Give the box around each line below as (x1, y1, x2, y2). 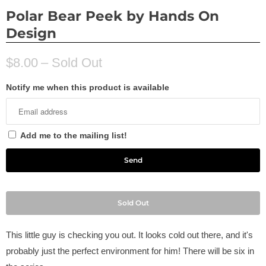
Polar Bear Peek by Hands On (6, 8, 219, 25)
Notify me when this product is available (6, 83, 169, 93)
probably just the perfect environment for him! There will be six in (6, 246, 254, 256)
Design (6, 25, 56, 42)
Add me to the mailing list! (20, 131, 127, 141)
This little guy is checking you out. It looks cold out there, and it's (6, 230, 253, 240)
